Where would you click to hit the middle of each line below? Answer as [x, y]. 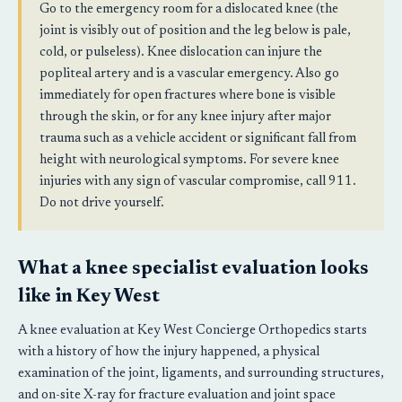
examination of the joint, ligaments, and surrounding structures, [201, 374]
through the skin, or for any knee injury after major [185, 117]
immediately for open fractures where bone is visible [188, 96]
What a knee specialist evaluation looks [193, 270]
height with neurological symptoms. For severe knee [189, 160]
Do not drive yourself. [102, 203]
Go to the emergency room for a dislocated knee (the [189, 9]
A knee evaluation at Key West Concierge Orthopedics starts [192, 331]
